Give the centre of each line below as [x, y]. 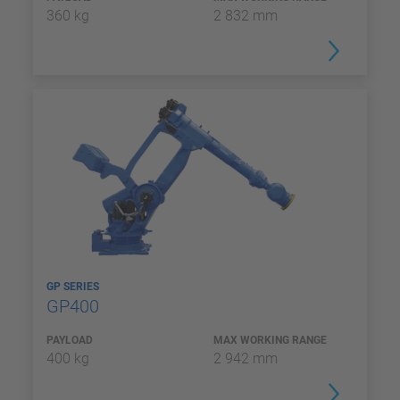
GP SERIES [74, 287]
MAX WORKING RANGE [270, 340]
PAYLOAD [70, 340]
